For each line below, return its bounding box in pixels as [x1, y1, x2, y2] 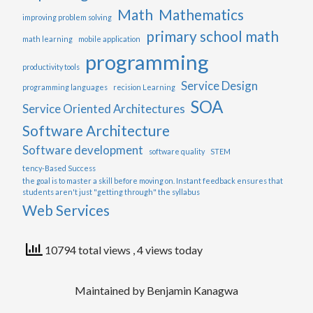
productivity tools [22, 61, 80, 71]
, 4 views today [133, 242, 203, 256]
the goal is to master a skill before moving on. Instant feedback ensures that [22, 175, 283, 185]
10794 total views [43, 242, 133, 256]
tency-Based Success [22, 163, 96, 173]
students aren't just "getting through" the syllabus [22, 187, 200, 196]
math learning [22, 34, 73, 43]
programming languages [22, 82, 108, 92]
